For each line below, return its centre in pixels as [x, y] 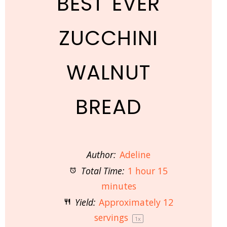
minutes [119, 186]
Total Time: [101, 171]
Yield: [84, 202]
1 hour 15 [147, 171]
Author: [101, 155]
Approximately [131, 202]
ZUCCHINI [108, 38]
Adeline [135, 155]
